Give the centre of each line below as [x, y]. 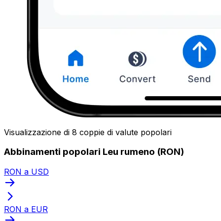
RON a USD [26, 171]
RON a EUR [26, 209]
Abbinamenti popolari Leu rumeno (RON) [94, 152]
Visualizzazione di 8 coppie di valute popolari [88, 132]
